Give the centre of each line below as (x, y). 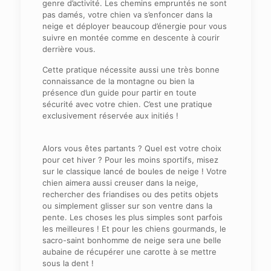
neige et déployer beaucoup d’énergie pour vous (134, 26)
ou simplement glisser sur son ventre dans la (127, 205)
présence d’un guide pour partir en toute (119, 92)
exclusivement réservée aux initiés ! (110, 115)
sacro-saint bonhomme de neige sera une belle (132, 240)
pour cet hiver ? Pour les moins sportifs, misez (130, 159)
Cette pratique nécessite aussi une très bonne (131, 69)
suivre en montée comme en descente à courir (131, 37)
